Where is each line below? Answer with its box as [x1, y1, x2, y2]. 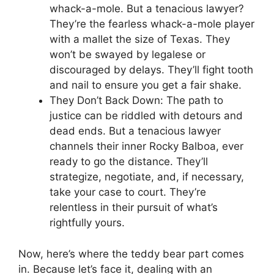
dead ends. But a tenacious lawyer [50, 125, 221, 137]
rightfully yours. [50, 217, 125, 229]
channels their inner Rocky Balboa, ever [50, 140, 243, 152]
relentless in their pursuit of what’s [50, 201, 218, 213]
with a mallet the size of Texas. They [50, 33, 230, 45]
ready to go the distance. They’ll [50, 155, 208, 168]
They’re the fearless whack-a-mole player [50, 18, 254, 30]
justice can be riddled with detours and [50, 109, 243, 122]
